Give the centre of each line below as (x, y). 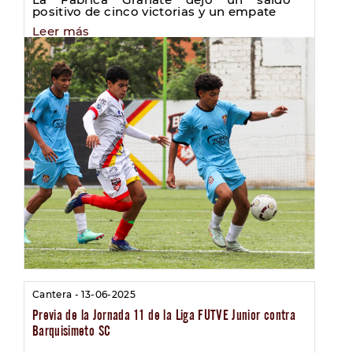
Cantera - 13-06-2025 (84, 295)
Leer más (61, 31)
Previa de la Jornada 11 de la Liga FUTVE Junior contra (164, 315)
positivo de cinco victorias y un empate (154, 11)
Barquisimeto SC (72, 331)
